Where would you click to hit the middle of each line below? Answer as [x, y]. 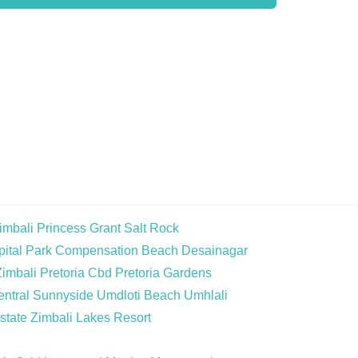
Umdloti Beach [139, 295]
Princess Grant [79, 228]
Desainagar [215, 251]
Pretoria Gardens [163, 273]
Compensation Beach [117, 251]
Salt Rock [151, 228]
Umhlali [206, 295]
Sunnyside [63, 295]
